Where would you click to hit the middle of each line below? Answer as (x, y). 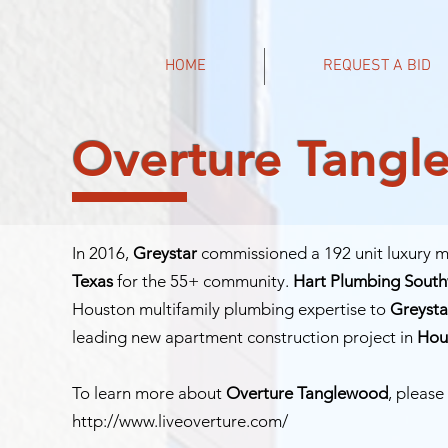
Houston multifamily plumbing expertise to (231, 309)
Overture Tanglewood (307, 393)
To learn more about (149, 393)
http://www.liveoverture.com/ (180, 421)
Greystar (165, 253)
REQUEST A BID (376, 66)
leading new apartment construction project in (244, 337)
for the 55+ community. (203, 281)
